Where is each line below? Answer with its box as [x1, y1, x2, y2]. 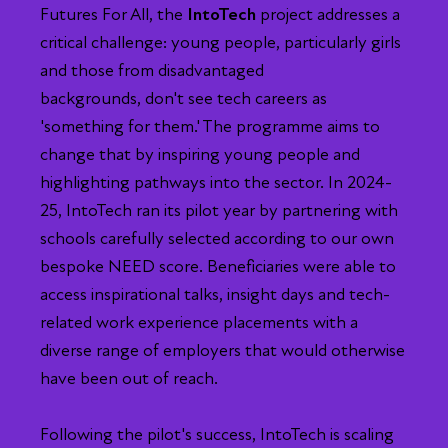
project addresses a [256, 4, 400, 26]
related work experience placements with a [40, 312, 358, 334]
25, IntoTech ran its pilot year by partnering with [40, 200, 398, 222]
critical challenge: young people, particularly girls [40, 32, 401, 54]
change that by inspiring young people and [40, 144, 360, 166]
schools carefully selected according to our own [40, 228, 394, 250]
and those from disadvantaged [40, 60, 264, 82]
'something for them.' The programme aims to [40, 116, 380, 138]
